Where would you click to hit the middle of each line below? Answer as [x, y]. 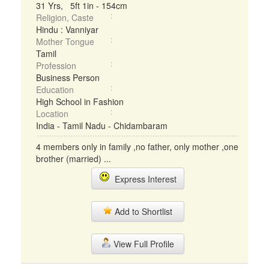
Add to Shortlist [142, 211]
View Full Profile [142, 244]
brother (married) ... [74, 159]
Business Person [68, 77]
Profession [56, 65]
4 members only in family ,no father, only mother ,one [137, 147]
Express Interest [143, 179]
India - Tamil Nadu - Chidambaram [102, 125]
